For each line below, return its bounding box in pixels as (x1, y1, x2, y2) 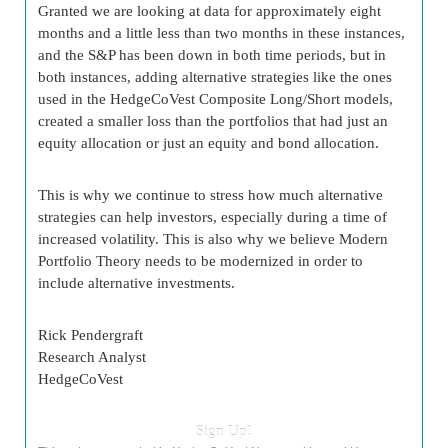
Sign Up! (196, 422, 252, 439)
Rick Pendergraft (38, 326, 143, 343)
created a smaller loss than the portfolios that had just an (38, 112, 388, 129)
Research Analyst (38, 348, 146, 365)
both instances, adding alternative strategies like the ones (38, 68, 392, 85)
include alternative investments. (38, 274, 235, 291)
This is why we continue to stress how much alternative (38, 186, 383, 203)
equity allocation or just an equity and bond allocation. (38, 134, 379, 151)
